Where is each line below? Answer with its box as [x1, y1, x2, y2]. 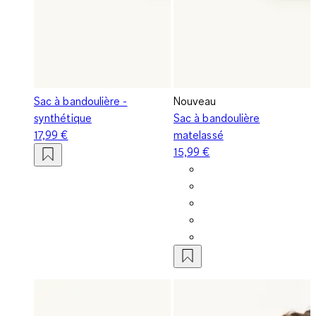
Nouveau [174, 93, 217, 108]
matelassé [174, 127, 224, 142]
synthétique [34, 110, 92, 125]
